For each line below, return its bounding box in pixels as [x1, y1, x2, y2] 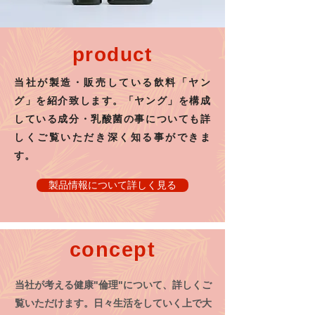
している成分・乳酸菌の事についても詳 [14, 113, 211, 124]
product [72, 44, 153, 65]
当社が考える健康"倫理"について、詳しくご [15, 279, 212, 290]
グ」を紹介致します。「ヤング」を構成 [14, 95, 211, 106]
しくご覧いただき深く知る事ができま [14, 131, 211, 143]
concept [69, 238, 156, 261]
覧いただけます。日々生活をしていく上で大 [15, 297, 212, 309]
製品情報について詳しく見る [49, 179, 176, 191]
